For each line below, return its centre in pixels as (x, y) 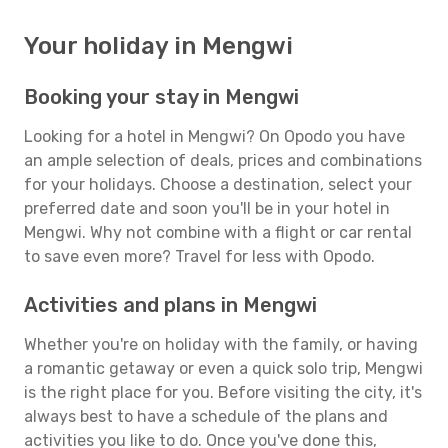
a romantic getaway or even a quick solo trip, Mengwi (223, 368)
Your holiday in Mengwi (158, 46)
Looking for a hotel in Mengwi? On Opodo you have (214, 136)
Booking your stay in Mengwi (161, 97)
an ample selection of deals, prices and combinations (223, 160)
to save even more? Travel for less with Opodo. (199, 256)
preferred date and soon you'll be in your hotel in (207, 208)
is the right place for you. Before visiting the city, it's (223, 392)
